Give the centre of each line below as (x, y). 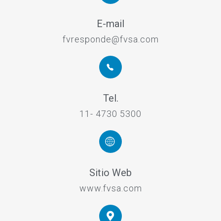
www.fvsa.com (110, 188)
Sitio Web (110, 173)
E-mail (110, 24)
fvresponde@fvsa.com (110, 39)
